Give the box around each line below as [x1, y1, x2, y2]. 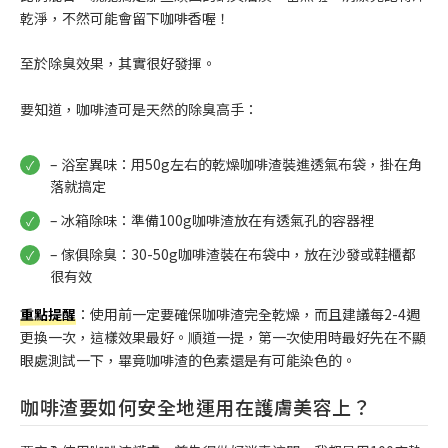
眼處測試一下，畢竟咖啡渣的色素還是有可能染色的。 [20, 350, 356, 371]
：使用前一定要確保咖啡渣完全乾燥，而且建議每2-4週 [76, 304, 420, 325]
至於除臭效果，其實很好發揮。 [20, 53, 216, 74]
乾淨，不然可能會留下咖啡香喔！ [20, 7, 230, 28]
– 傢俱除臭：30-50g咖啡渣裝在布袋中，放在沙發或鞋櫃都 [50, 243, 416, 264]
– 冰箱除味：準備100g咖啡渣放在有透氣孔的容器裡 [50, 209, 374, 230]
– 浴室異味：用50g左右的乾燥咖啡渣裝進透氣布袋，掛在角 [50, 153, 422, 174]
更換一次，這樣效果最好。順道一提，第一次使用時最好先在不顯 [20, 327, 426, 348]
